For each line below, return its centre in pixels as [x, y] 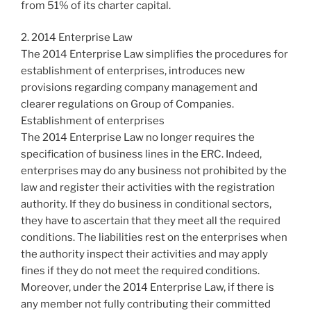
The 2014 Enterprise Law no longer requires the [138, 138]
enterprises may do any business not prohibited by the [154, 171]
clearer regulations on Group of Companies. [127, 104]
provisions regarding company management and [139, 88]
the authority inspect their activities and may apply [144, 254]
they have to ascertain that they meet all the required [151, 221]
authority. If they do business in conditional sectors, [146, 204]
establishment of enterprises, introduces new [133, 71]
